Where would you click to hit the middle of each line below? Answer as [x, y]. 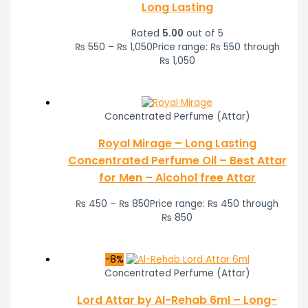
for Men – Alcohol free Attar [177, 178]
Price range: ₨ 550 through [216, 47]
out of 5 [203, 34]
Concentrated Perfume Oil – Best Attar [177, 161]
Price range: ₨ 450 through [214, 204]
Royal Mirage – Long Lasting [177, 144]
